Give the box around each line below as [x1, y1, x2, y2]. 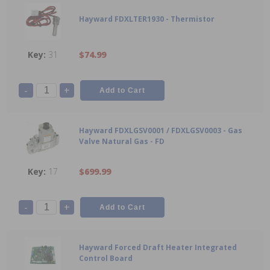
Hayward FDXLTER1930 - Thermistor [79, 14, 215, 25]
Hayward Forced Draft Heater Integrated [79, 242, 237, 253]
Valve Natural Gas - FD [79, 136, 165, 147]
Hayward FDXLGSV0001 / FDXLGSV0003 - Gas [79, 125, 242, 136]
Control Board [79, 253, 133, 264]
